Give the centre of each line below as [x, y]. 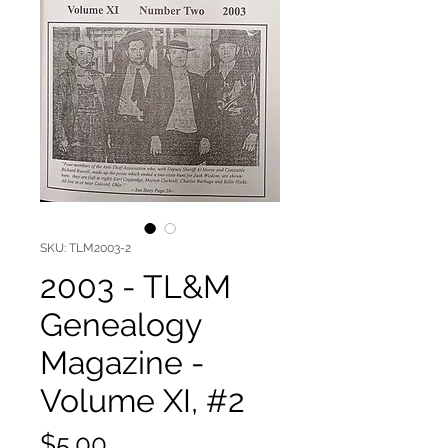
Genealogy [120, 325]
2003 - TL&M [135, 287]
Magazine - [122, 363]
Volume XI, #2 [142, 401]
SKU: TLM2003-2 [85, 248]
